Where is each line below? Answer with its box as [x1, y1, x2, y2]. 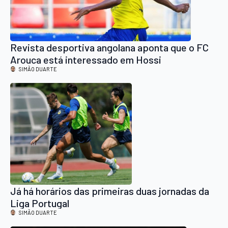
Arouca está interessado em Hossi [10, 53, 161, 66]
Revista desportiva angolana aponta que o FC [10, 41, 209, 53]
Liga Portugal [10, 196, 69, 209]
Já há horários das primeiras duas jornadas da [10, 184, 209, 197]
